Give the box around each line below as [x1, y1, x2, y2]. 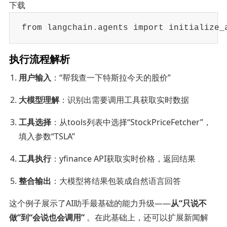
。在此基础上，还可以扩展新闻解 [84, 211, 208, 223]
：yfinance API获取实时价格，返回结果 [51, 153, 196, 164]
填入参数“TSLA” [19, 130, 75, 142]
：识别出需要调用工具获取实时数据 [59, 94, 190, 105]
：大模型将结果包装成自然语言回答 [51, 175, 181, 186]
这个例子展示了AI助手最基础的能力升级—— [9, 197, 171, 209]
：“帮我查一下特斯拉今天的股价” [51, 71, 171, 83]
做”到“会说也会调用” [9, 211, 85, 223]
